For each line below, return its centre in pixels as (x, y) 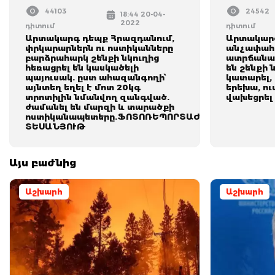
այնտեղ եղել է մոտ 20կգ (83, 87)
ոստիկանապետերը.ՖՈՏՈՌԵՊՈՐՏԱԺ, (114, 117)
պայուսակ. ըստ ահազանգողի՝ (96, 77)
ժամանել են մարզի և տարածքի (100, 107)
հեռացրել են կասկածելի (82, 68)
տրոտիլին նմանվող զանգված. (97, 97)
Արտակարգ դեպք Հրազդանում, (100, 38)
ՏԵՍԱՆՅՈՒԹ (56, 126)
